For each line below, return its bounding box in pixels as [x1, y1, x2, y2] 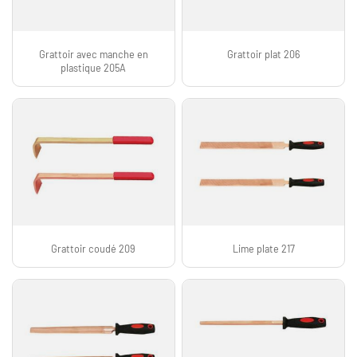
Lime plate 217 [232, 241, 295, 255]
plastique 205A [61, 61, 127, 74]
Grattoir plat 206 [227, 47, 300, 61]
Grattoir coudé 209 [51, 241, 136, 255]
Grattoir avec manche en [38, 47, 148, 61]
